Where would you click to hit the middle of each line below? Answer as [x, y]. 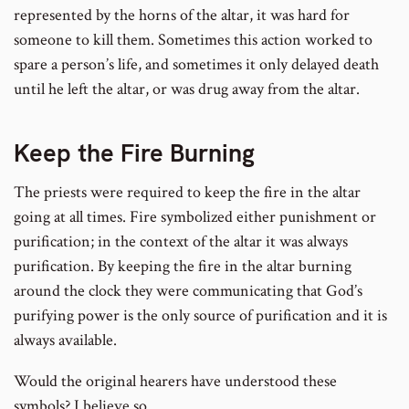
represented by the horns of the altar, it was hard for [182, 16]
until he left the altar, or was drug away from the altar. [187, 89]
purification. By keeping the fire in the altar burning [183, 267]
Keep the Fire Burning [141, 152]
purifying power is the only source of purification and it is [200, 316]
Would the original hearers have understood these [175, 382]
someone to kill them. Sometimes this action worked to [193, 40]
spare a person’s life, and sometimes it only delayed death [196, 65]
